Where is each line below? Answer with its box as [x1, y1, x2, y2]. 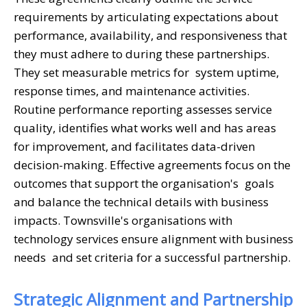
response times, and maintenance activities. [14, 82, 249, 99]
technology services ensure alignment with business [14, 230, 293, 247]
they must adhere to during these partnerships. [14, 45, 269, 62]
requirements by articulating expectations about [14, 8, 278, 25]
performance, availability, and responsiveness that [14, 27, 287, 43]
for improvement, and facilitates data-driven [14, 138, 255, 154]
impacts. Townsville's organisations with [14, 212, 232, 228]
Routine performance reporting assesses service [14, 101, 272, 117]
